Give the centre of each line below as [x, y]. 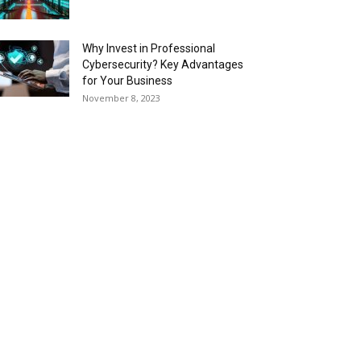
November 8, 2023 [121, 98]
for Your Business [127, 81]
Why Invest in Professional [149, 48]
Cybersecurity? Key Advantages [163, 64]
